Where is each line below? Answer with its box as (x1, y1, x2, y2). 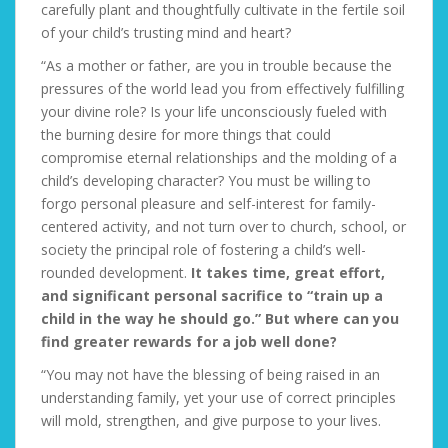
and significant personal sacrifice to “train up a (41, 286, 383, 305)
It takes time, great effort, (191, 263, 385, 282)
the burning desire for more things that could (41, 125, 331, 144)
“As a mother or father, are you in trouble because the (41, 56, 392, 75)
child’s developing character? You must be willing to (41, 171, 371, 190)
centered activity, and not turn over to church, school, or (41, 217, 406, 236)
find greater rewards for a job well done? (41, 332, 337, 351)
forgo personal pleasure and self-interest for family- (41, 194, 376, 213)
